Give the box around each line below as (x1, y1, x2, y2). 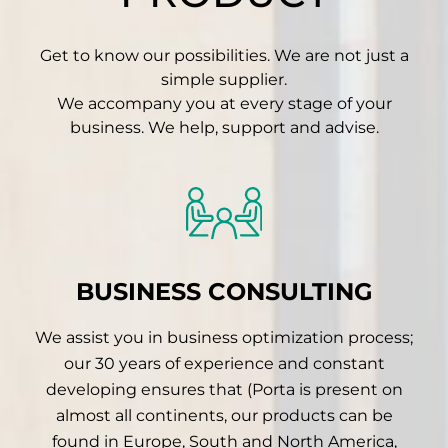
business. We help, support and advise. (69, 118, 379, 138)
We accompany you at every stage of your (56, 94, 392, 114)
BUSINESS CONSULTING (75, 277, 373, 307)
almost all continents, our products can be (55, 406, 393, 426)
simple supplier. (161, 70, 287, 90)
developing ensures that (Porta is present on (45, 380, 403, 400)
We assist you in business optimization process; (35, 328, 413, 348)
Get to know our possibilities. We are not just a (39, 46, 409, 66)
